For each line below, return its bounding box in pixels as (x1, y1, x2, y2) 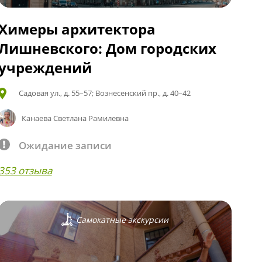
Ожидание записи (18, 138, 112, 152)
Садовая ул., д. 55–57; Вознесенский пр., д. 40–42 (18, 87, 191, 98)
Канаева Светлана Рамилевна (22, 112, 129, 123)
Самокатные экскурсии (75, 213, 168, 225)
